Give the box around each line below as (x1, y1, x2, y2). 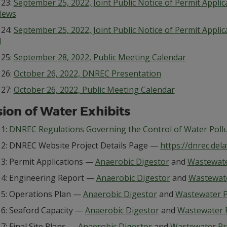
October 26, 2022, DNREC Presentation (13, 68, 161, 79)
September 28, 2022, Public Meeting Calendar (13, 52, 186, 63)
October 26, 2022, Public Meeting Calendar (13, 84, 175, 95)
